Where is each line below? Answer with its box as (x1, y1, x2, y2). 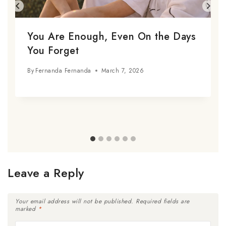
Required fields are (136, 196, 190, 206)
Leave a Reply (8, 163, 84, 182)
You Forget (27, 43, 79, 58)
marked (15, 204, 38, 213)
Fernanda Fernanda (35, 66, 91, 75)
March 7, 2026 (101, 66, 144, 75)
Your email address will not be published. (15, 196, 134, 206)
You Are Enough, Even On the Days (27, 29, 196, 44)
